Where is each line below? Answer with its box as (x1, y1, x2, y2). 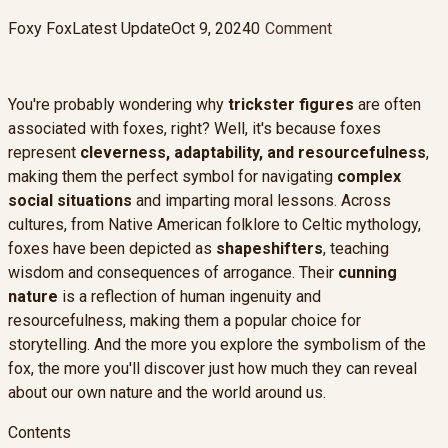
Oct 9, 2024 (171, 18, 251, 38)
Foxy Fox (8, 18, 72, 38)
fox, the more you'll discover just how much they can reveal (8, 358, 417, 378)
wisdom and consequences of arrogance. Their (8, 262, 338, 282)
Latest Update (72, 18, 171, 38)
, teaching (323, 238, 389, 258)
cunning (338, 262, 397, 282)
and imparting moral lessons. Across (132, 190, 391, 210)
